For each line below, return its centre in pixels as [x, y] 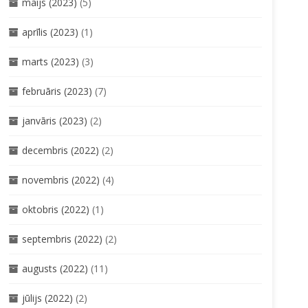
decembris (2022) [60, 150]
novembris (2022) [60, 179]
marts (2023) [50, 61]
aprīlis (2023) [50, 32]
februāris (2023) [57, 91]
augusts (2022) [55, 268]
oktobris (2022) [55, 209]
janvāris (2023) [54, 120]
